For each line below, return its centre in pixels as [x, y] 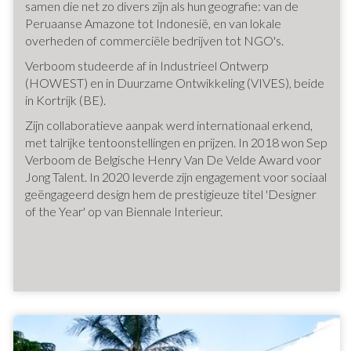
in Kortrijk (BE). [65, 100]
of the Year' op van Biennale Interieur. [124, 211]
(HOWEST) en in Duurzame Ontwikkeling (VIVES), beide [175, 83]
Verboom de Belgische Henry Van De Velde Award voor [173, 159]
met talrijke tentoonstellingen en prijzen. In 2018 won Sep [176, 142]
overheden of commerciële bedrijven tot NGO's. [154, 40]
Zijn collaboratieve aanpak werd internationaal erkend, [169, 125]
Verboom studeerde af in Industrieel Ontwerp [147, 65]
